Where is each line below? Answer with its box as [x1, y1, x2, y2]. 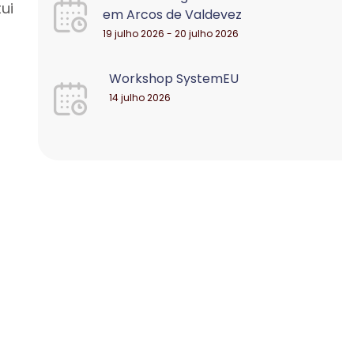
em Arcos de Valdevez [103, 6, 243, 24]
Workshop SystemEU [109, 70, 239, 88]
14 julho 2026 [109, 91, 171, 104]
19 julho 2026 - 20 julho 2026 [103, 27, 239, 40]
